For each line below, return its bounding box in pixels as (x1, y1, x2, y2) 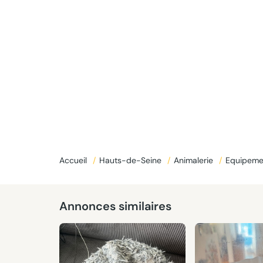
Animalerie (173, 155, 215, 166)
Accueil (59, 155, 89, 166)
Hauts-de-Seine (99, 155, 164, 166)
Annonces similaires (59, 198, 171, 214)
